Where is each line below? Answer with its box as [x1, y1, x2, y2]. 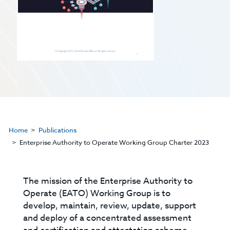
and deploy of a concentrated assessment [23, 212, 192, 225]
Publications [38, 125, 76, 135]
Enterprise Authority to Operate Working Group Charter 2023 [19, 138, 209, 147]
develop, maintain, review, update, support [23, 199, 197, 213]
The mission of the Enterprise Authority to [23, 175, 193, 188]
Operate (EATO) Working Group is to [23, 187, 171, 200]
